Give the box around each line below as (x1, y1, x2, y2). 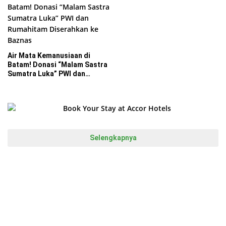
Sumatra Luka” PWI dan (8, 70, 85, 78)
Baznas (8, 88, 32, 96)
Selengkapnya (89, 134, 137, 142)
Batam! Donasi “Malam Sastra (8, 61, 107, 69)
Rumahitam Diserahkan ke (8, 79, 95, 87)
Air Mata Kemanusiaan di (8, 51, 90, 60)
